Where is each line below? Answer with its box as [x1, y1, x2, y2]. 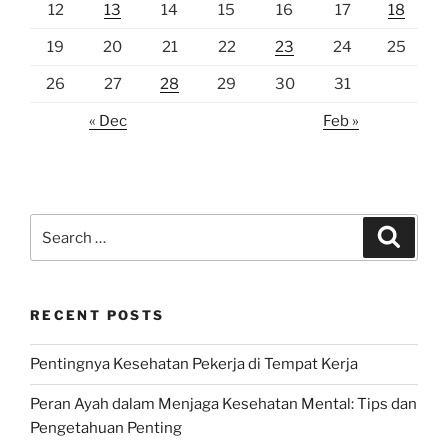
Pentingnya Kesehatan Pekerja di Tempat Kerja [30, 355, 358, 373]
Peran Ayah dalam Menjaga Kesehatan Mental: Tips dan [30, 395, 417, 413]
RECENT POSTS [30, 307, 165, 323]
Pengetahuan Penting [30, 419, 182, 437]
